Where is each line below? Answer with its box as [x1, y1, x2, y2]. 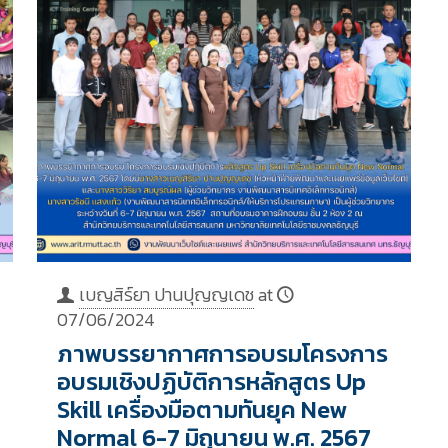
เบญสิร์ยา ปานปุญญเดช [78, 281, 254, 309]
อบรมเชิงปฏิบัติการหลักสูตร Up [56, 364, 366, 400]
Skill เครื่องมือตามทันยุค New [56, 392, 347, 428]
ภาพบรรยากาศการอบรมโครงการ [56, 336, 388, 372]
